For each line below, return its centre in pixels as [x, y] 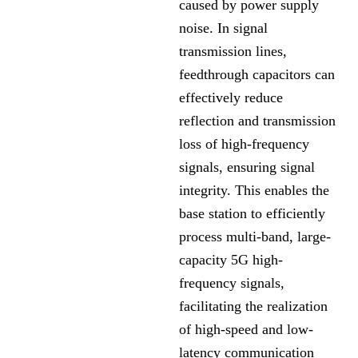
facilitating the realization [253, 306]
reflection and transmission [257, 121]
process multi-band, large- [255, 237]
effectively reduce [231, 98]
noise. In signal [223, 28]
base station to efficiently [252, 214]
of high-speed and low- [246, 330]
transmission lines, [233, 52]
